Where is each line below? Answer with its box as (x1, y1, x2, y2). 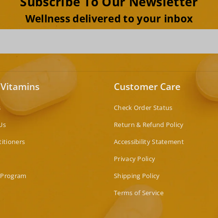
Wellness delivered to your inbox (25, 11, 193, 25)
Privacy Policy (114, 154, 156, 163)
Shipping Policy (114, 171, 160, 180)
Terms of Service (114, 188, 163, 197)
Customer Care (114, 80, 181, 93)
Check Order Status (114, 103, 173, 112)
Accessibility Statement (114, 137, 184, 146)
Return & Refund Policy (114, 120, 184, 129)
